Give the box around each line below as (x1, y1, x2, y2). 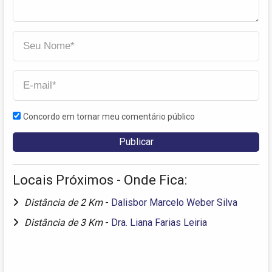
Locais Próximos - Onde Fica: (13, 172, 187, 188)
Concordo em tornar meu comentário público (23, 112, 195, 122)
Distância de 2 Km (24, 197, 105, 209)
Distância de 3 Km (24, 217, 105, 229)
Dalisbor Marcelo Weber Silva (111, 197, 237, 209)
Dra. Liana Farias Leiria (111, 217, 207, 229)
